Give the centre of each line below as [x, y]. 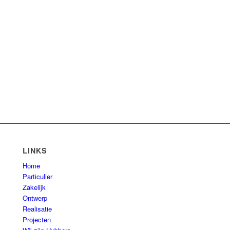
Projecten [37, 220]
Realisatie [37, 209]
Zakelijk [34, 187]
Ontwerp [35, 198]
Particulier [38, 177]
